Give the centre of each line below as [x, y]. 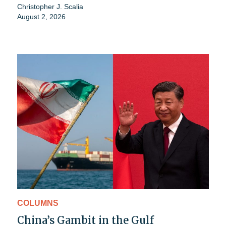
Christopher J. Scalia [50, 6]
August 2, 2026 [41, 16]
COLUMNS [38, 203]
